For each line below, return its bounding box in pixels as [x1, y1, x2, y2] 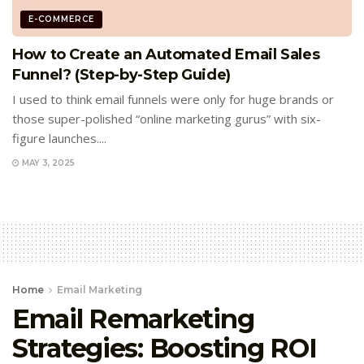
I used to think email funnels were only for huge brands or [12, 91, 334, 108]
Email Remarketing [12, 302, 254, 335]
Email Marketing [57, 283, 142, 296]
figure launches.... [12, 130, 106, 147]
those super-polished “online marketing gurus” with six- [12, 110, 321, 128]
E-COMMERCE [28, 14, 94, 25]
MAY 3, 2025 [19, 157, 75, 168]
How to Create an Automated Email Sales [12, 45, 320, 64]
